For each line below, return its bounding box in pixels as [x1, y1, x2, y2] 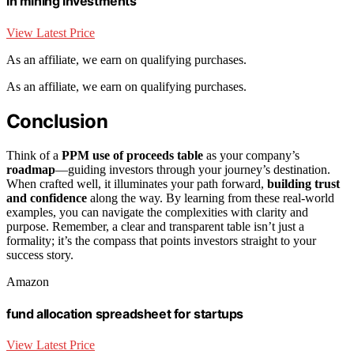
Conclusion [6, 109, 107, 133]
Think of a [6, 148, 62, 162]
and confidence [6, 190, 87, 205]
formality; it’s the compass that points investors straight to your [6, 233, 316, 247]
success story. [6, 247, 73, 262]
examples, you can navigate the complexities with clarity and [6, 205, 308, 219]
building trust [267, 176, 340, 190]
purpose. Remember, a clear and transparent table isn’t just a [6, 219, 304, 233]
